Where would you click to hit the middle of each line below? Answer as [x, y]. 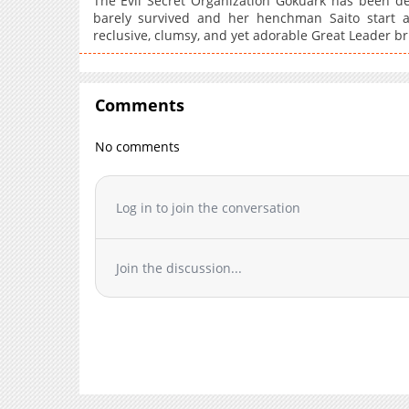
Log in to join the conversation [209, 207]
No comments [138, 147]
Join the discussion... [179, 268]
